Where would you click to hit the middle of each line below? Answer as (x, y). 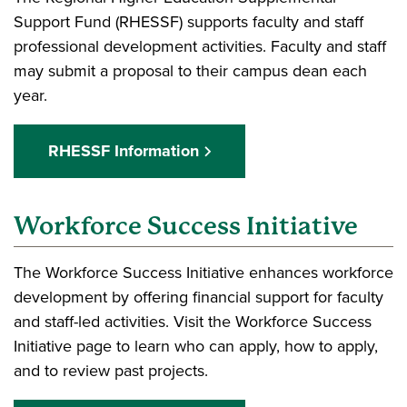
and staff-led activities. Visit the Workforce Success (193, 321)
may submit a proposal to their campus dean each (190, 70)
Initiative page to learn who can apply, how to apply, (196, 346)
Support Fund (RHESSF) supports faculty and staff (189, 21)
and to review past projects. (111, 370)
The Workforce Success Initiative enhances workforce (203, 272)
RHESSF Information (123, 150)
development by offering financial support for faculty (199, 297)
